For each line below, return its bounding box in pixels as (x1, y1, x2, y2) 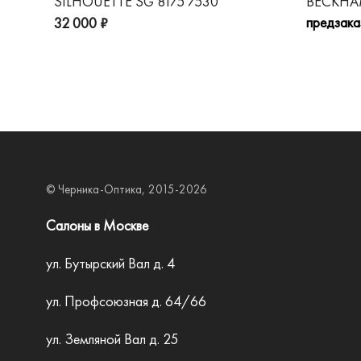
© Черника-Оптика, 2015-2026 (46, 181, 207, 197)
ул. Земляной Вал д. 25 (46, 330, 178, 348)
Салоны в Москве (46, 216, 148, 234)
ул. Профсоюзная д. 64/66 (46, 292, 206, 310)
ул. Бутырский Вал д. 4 (46, 254, 175, 272)
